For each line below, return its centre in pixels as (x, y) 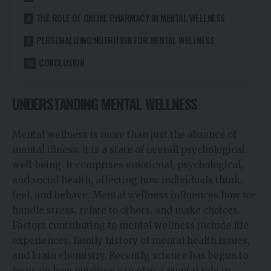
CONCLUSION (61, 62)
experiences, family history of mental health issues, (131, 240)
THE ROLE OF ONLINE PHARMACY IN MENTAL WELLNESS (130, 17)
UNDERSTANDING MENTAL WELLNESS (105, 104)
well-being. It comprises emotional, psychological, (128, 165)
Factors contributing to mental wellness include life (130, 225)
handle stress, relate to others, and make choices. (126, 210)
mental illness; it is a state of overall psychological (128, 149)
